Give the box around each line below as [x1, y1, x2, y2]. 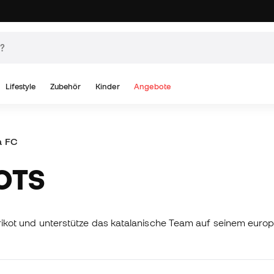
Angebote [134, 82, 171, 91]
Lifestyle [5, 82, 36, 91]
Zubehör [50, 82, 81, 91]
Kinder [95, 82, 120, 91]
